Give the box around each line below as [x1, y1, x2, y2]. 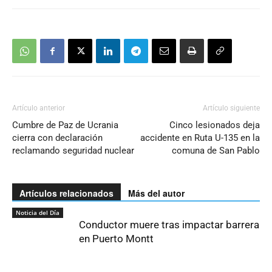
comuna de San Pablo [172, 145, 260, 157]
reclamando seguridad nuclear [12, 145, 134, 157]
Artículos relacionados [19, 187, 114, 200]
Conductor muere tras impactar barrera [79, 219, 259, 231]
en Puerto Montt [79, 233, 154, 245]
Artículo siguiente [203, 104, 260, 113]
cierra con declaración [12, 132, 103, 144]
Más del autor [128, 187, 185, 200]
